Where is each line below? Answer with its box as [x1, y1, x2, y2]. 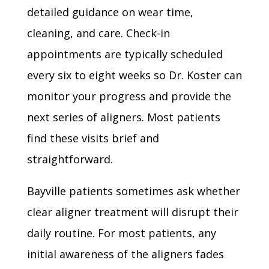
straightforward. [26, 152, 113, 166]
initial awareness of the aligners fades [26, 247, 224, 261]
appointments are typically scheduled [26, 47, 223, 61]
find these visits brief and [26, 131, 159, 145]
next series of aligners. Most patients [26, 110, 220, 124]
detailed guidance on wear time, [26, 5, 193, 19]
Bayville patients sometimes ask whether [26, 184, 240, 198]
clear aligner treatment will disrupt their [26, 205, 238, 219]
